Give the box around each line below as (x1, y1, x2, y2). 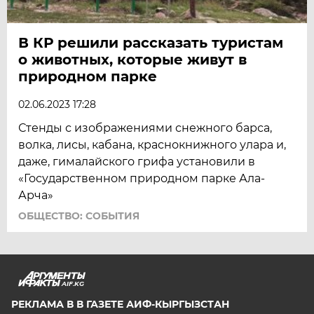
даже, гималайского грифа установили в (18, 154, 256, 168)
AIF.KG (61, 279, 84, 287)
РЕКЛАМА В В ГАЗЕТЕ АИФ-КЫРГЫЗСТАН (11, 297, 229, 310)
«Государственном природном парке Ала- (18, 171, 266, 185)
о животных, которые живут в (18, 50, 247, 68)
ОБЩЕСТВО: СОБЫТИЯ (18, 209, 140, 222)
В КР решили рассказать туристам (18, 34, 284, 51)
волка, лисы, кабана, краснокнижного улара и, (18, 137, 287, 151)
